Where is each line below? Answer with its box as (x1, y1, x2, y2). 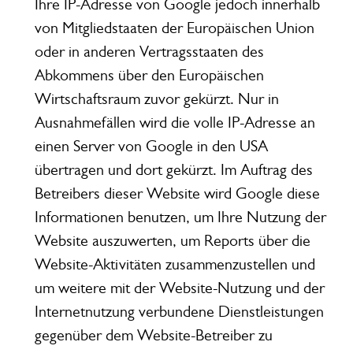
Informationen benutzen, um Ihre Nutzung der (34, 207, 326, 226)
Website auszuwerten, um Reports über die (34, 231, 310, 250)
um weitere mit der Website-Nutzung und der (34, 278, 325, 297)
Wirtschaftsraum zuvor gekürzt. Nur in (34, 89, 279, 108)
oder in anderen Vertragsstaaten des (34, 42, 264, 61)
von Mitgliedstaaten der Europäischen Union (34, 18, 314, 37)
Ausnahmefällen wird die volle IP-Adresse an (34, 113, 315, 132)
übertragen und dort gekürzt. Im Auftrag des (34, 160, 313, 179)
